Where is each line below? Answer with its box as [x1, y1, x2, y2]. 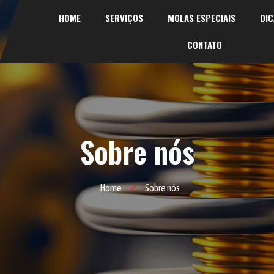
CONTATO [187, 38, 223, 52]
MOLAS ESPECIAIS [167, 11, 235, 25]
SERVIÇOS [105, 11, 143, 25]
